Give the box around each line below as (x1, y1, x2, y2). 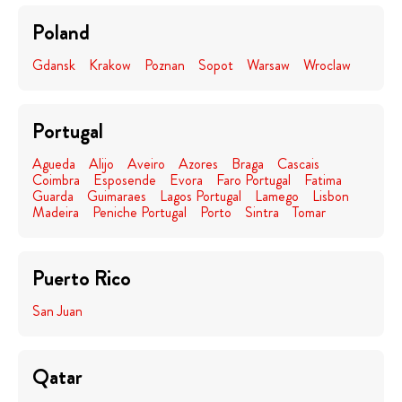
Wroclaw (303, 55, 351, 75)
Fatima (304, 170, 342, 190)
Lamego (255, 186, 299, 206)
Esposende (93, 170, 156, 190)
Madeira (32, 202, 79, 223)
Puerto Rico (32, 263, 131, 293)
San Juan (32, 301, 83, 321)
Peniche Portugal (92, 202, 187, 223)
